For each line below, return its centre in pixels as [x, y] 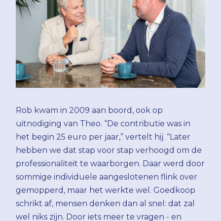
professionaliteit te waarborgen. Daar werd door [110, 164]
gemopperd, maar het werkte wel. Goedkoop [106, 190]
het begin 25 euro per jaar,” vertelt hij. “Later [103, 137]
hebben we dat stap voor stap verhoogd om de [109, 150]
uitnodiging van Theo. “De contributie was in [103, 124]
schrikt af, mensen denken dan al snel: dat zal [105, 203]
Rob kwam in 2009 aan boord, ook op [89, 110]
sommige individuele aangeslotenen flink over [107, 177]
